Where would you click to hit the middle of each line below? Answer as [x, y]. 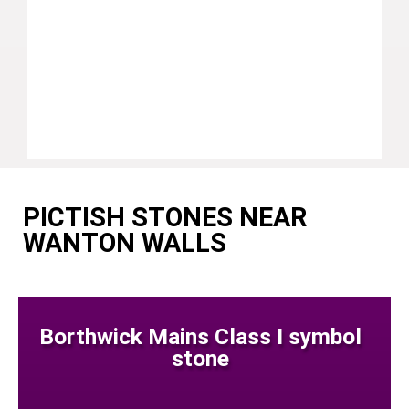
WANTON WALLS [125, 242]
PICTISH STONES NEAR [165, 217]
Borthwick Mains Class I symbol [200, 336]
